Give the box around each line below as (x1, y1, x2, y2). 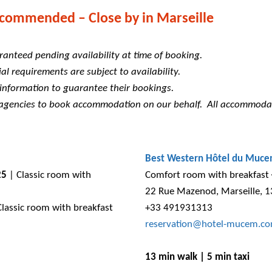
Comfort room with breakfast (145, 169, 269, 180)
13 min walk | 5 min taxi (145, 251, 250, 262)
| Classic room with (7, 169, 91, 180)
